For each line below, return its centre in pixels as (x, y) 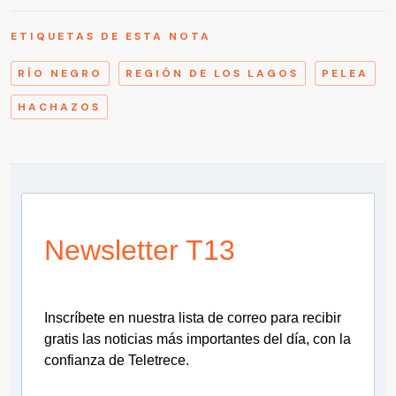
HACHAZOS (59, 107)
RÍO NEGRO (60, 74)
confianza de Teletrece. (117, 361)
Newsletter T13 (140, 251)
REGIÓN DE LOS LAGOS (212, 74)
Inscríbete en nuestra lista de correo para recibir (193, 318)
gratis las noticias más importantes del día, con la (198, 339)
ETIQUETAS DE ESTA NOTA (111, 37)
